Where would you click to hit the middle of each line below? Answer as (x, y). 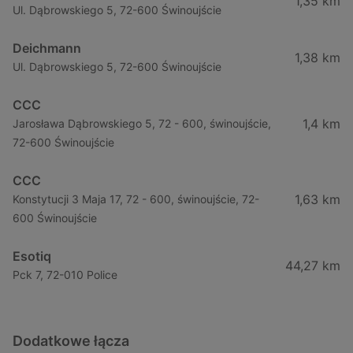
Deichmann (47, 48)
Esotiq (32, 256)
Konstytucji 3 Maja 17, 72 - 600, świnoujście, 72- (136, 199)
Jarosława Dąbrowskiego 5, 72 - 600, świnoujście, (142, 123)
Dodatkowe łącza (71, 340)
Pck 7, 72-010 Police (65, 274)
